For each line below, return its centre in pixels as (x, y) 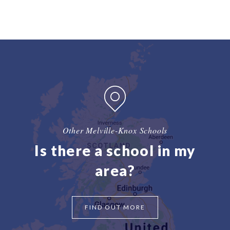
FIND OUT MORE (115, 207)
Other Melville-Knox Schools (115, 130)
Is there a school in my (115, 150)
